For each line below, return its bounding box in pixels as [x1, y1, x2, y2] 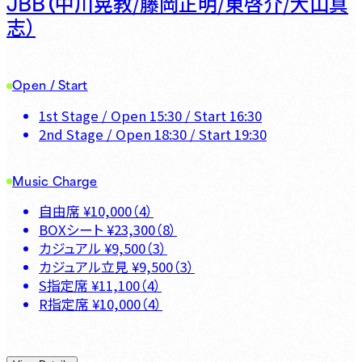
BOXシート [39, 220, 103, 240]
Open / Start [12, 74, 88, 95]
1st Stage [39, 106, 99, 126]
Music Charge [12, 170, 98, 190]
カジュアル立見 [39, 257, 128, 277]
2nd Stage [39, 124, 103, 145]
